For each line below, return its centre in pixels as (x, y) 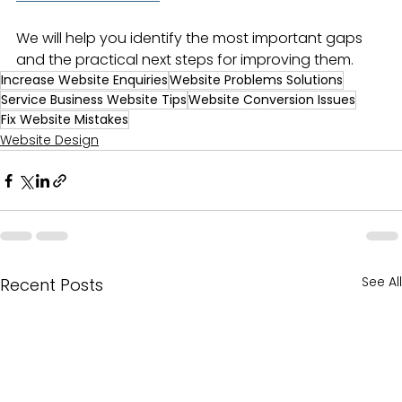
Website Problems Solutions (256, 80)
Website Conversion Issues (272, 100)
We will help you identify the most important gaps (191, 39)
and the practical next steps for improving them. (185, 60)
